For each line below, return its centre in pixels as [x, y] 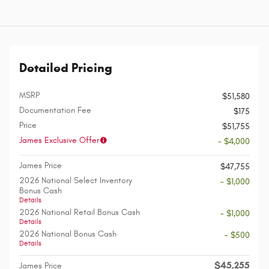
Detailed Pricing [66, 68]
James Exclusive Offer [59, 141]
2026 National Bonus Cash [68, 234]
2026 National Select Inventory [76, 181]
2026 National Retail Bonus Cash [80, 213]
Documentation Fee [55, 110]
